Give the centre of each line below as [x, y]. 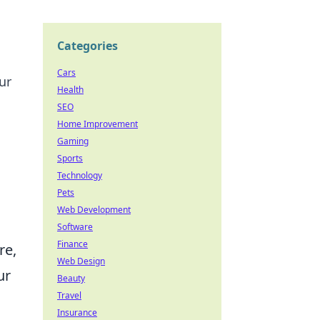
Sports [70, 158]
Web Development [94, 210]
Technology [80, 175]
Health [70, 90]
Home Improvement [97, 124]
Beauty [71, 278]
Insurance [77, 312]
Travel [69, 295]
